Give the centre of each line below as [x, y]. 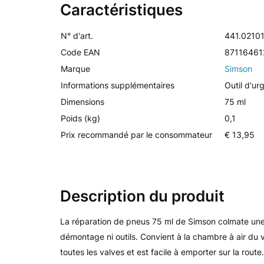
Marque [75, 69]
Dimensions [82, 102]
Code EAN [80, 52]
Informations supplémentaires [118, 85]
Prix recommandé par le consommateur [136, 135]
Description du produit [142, 196]
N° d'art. [77, 36]
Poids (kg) [80, 118]
